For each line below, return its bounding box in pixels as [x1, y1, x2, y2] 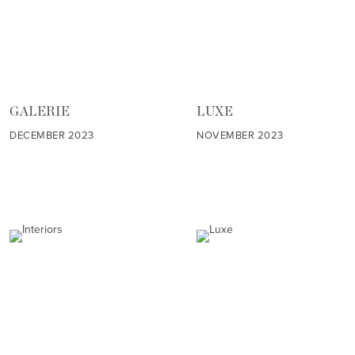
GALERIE [10, 105, 71, 119]
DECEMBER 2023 [10, 128, 94, 143]
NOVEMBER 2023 [197, 128, 284, 143]
